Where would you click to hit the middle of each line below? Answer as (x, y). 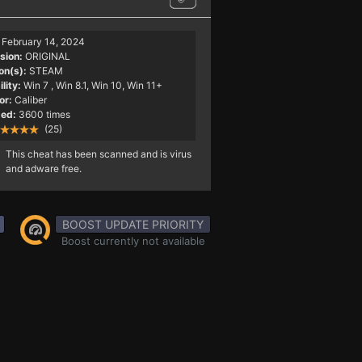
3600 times (44, 114)
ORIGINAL (47, 56)
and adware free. (43, 168)
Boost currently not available (133, 241)
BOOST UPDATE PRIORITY (133, 224)
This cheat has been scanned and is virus (98, 154)
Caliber (30, 100)
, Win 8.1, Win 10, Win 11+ (106, 85)
